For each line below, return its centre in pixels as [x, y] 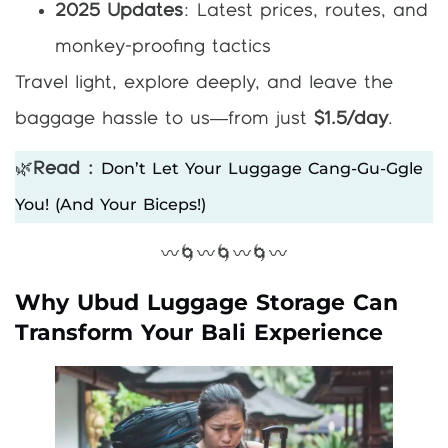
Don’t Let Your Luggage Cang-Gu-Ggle [262, 168]
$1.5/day [351, 118]
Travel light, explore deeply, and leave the [204, 82]
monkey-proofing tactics [163, 46]
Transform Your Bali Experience [199, 332]
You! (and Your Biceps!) [110, 204]
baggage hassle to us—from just [164, 118]
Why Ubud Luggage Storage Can [207, 302]
